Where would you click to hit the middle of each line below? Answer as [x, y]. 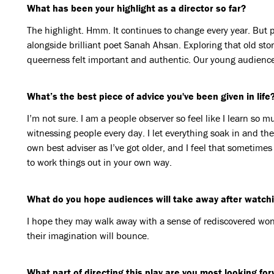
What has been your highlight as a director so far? [136, 8]
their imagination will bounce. [88, 235]
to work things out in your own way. [99, 162]
